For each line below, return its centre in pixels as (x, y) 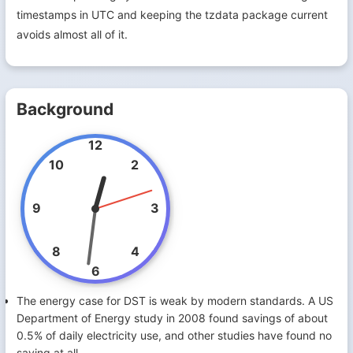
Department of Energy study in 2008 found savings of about (172, 318)
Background (65, 109)
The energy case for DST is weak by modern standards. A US (175, 301)
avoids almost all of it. (72, 34)
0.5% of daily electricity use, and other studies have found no (174, 335)
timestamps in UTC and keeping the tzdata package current (172, 15)
